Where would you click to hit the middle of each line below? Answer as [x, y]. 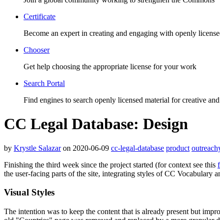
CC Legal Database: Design [96, 124]
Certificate [40, 16]
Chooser [37, 50]
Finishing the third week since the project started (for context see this [111, 165]
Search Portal [44, 83]
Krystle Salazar [37, 148]
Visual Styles [29, 192]
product [178, 148]
